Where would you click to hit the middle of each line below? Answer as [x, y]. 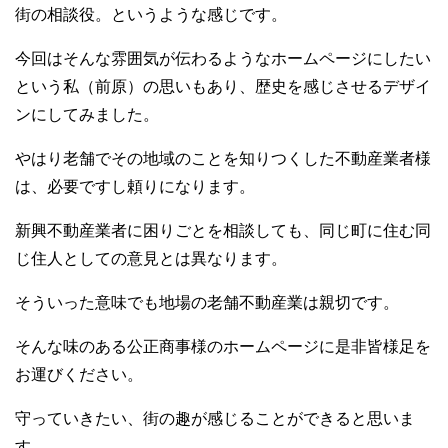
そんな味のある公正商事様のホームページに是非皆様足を [223, 346]
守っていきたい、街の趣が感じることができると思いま [215, 418]
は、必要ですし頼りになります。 [135, 186]
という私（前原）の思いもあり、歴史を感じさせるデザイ [223, 86]
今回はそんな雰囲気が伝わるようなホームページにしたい [223, 58]
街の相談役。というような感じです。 [151, 14]
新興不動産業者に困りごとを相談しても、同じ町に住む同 [223, 230]
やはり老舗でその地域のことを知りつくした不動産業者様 [223, 158]
